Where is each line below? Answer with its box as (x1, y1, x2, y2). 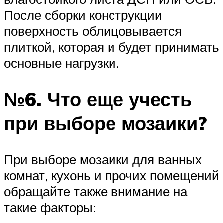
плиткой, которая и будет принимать (4, 39, 219, 55)
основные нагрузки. (4, 55, 119, 71)
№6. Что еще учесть (4, 86, 192, 111)
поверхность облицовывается (4, 23, 182, 39)
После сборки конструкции (4, 7, 162, 23)
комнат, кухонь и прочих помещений (4, 167, 219, 183)
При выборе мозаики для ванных (4, 151, 202, 167)
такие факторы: (4, 199, 96, 215)
